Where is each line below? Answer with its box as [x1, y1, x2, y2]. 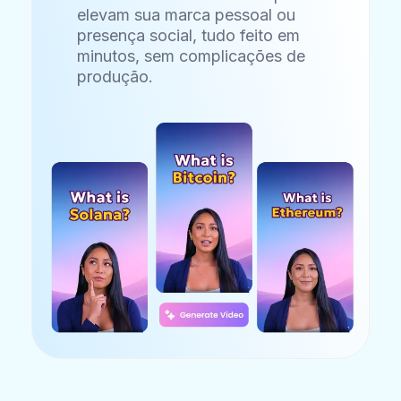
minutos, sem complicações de [77, 46, 306, 65]
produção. [77, 66, 154, 86]
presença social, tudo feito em [77, 25, 301, 45]
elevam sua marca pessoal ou [77, 4, 296, 24]
